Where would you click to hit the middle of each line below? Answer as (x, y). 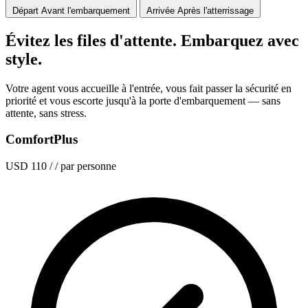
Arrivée (161, 10)
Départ (25, 10)
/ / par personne (83, 166)
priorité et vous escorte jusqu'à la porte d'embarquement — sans (143, 100)
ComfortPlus (42, 140)
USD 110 (26, 166)
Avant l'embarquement (86, 10)
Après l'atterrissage (216, 10)
